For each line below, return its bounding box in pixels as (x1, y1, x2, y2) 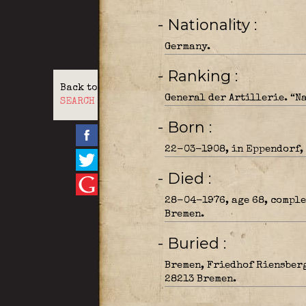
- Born (167, 118, 209, 137)
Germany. (164, 42, 210, 52)
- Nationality (167, 16, 254, 34)
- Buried (167, 234, 223, 253)
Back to (59, 83, 97, 93)
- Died (167, 169, 208, 188)
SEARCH (59, 97, 95, 107)
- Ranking (167, 67, 235, 85)
